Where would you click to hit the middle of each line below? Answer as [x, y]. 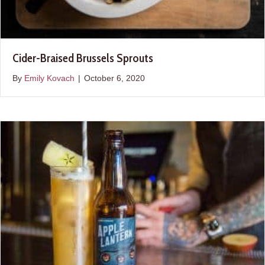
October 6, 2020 [114, 78]
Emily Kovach [49, 78]
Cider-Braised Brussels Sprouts [83, 58]
